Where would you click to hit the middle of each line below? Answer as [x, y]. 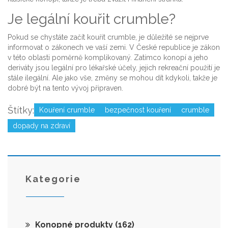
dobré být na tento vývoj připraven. [65, 88]
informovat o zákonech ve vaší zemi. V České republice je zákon [114, 48]
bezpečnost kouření [138, 110]
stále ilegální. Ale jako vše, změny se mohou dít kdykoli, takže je [112, 78]
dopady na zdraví [41, 126]
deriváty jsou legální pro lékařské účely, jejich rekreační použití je [114, 68]
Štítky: [21, 110]
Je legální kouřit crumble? [92, 19]
